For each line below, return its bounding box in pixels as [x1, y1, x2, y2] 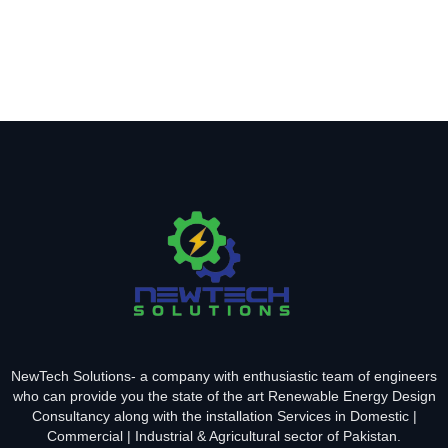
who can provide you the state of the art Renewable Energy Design [12, 388, 436, 405]
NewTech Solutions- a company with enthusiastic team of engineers [11, 368, 437, 385]
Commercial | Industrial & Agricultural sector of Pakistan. [47, 428, 401, 445]
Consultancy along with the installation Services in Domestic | [31, 408, 417, 425]
